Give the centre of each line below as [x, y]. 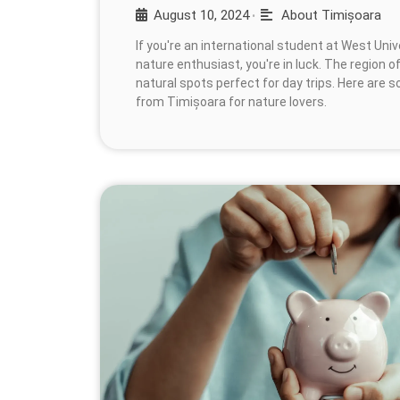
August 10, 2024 [201, 15]
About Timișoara [331, 15]
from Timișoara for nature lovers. [231, 101]
